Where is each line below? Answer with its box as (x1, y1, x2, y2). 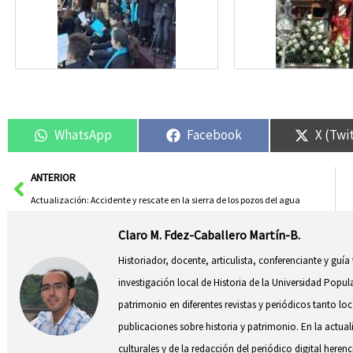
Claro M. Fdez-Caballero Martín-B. (118, 227, 301, 243)
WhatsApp (54, 126, 112, 144)
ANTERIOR (30, 170, 76, 184)
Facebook (186, 126, 242, 144)
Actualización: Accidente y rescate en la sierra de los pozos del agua (30, 193, 300, 206)
